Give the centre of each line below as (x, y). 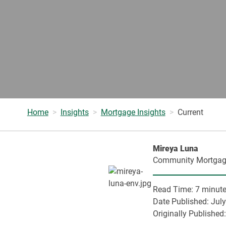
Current (190, 112)
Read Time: (174, 189)
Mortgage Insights (133, 112)
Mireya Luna (176, 149)
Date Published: (182, 202)
